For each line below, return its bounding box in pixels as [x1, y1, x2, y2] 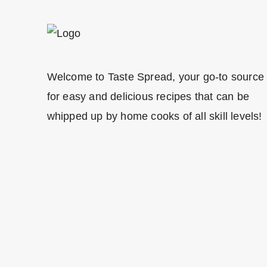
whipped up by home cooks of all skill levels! [46, 110, 262, 122]
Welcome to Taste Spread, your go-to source [46, 70, 264, 83]
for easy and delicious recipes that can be [46, 90, 249, 103]
